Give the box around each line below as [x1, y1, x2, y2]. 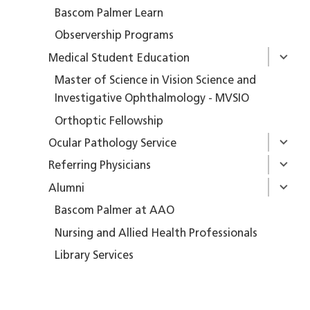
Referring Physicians [48, 161, 151, 172]
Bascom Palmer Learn [55, 8, 164, 19]
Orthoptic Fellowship [55, 116, 164, 127]
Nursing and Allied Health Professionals [55, 228, 258, 239]
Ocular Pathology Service [48, 138, 176, 149]
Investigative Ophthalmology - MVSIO [55, 93, 250, 105]
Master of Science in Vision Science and [55, 75, 257, 87]
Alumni [48, 183, 84, 194]
